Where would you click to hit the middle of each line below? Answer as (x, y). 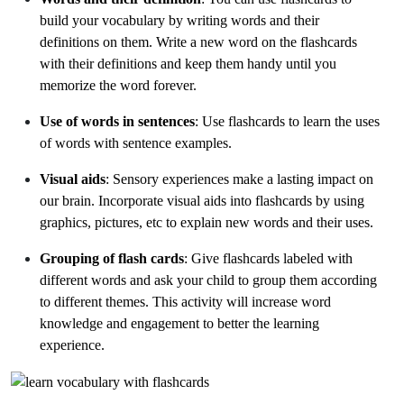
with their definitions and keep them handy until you (188, 63)
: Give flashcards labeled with (268, 258)
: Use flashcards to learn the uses (287, 121)
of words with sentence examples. (138, 142)
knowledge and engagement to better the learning (179, 323)
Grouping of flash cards (112, 258)
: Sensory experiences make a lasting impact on (239, 179)
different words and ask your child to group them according (208, 280)
